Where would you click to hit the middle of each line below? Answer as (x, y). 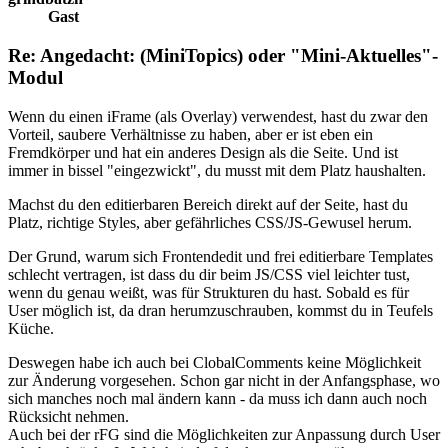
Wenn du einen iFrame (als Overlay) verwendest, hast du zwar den (218, 116)
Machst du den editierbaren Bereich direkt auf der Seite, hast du (208, 204)
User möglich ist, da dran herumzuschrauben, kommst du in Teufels (220, 310)
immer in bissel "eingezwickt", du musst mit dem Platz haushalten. (217, 170)
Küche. (31, 328)
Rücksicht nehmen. (68, 416)
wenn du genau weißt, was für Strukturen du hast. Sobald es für (208, 292)
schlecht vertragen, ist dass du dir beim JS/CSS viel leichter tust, (209, 274)
